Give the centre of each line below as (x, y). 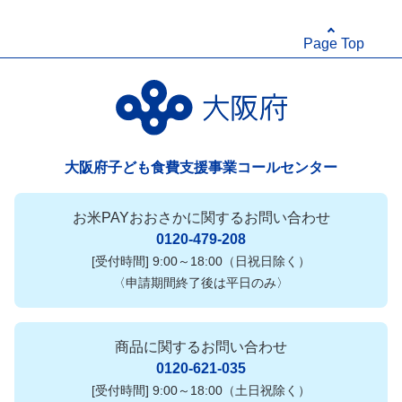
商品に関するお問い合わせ (201, 346)
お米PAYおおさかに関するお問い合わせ (201, 217)
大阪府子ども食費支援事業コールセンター (201, 167)
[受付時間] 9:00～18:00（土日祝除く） (201, 390)
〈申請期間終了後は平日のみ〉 (201, 282)
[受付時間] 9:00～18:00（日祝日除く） (201, 261)
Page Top (334, 44)
